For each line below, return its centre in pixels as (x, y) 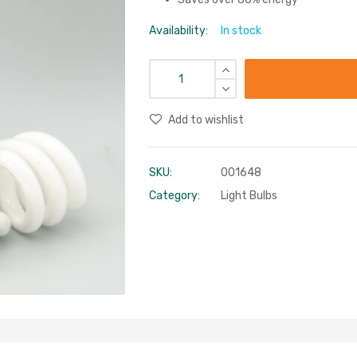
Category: (175, 196)
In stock (241, 31)
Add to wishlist (206, 120)
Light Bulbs (249, 196)
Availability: (179, 31)
